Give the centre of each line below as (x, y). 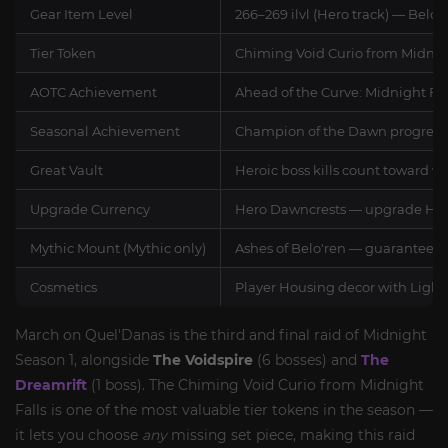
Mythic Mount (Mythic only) (118, 248)
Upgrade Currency (90, 209)
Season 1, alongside (84, 360)
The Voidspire (203, 360)
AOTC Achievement (93, 92)
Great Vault (66, 170)
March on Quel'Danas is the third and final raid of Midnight (221, 335)
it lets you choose (78, 435)
